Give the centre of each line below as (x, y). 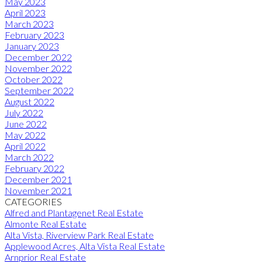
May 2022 (25, 135)
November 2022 (38, 68)
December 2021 (38, 179)
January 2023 (32, 46)
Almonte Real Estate (46, 223)
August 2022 (30, 101)
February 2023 (35, 35)
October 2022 (34, 79)
